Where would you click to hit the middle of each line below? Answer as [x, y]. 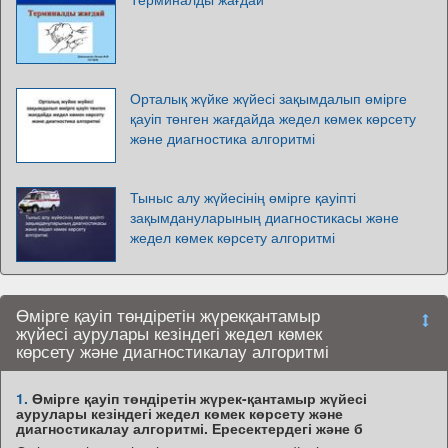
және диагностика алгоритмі [222, 137]
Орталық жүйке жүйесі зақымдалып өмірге [268, 97]
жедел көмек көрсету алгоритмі [232, 236]
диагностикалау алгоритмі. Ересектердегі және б [189, 427]
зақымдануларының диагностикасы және [264, 216]
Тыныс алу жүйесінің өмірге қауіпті [243, 196]
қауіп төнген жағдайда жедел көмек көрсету [273, 117]
